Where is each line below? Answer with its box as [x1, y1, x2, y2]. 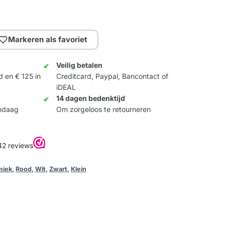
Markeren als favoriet [8, 35, 88, 45]
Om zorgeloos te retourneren [56, 105, 151, 114]
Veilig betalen [56, 61, 103, 70]
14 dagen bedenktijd [56, 94, 126, 103]
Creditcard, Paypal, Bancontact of [56, 72, 169, 81]
